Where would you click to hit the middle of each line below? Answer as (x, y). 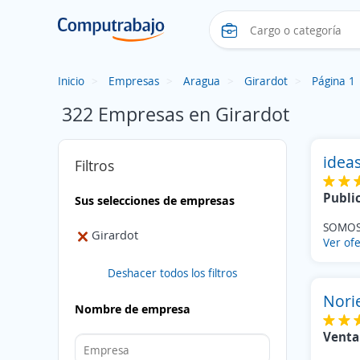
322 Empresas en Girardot (176, 114)
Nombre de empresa (133, 309)
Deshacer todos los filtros (172, 273)
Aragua (202, 81)
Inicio (71, 81)
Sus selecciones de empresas (155, 200)
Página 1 (333, 81)
